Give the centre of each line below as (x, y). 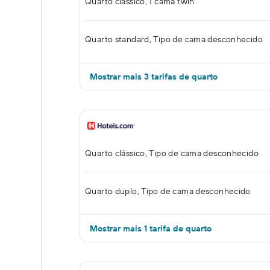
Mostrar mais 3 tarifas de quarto (154, 77)
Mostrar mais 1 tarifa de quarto (151, 228)
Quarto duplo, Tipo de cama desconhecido (168, 191)
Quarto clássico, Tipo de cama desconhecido (172, 153)
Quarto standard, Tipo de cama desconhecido (174, 39)
